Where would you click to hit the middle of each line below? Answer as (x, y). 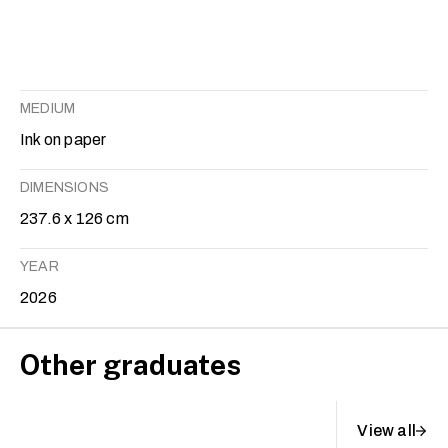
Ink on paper (63, 140)
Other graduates (130, 365)
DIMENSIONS (64, 188)
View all (386, 431)
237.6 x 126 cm (74, 219)
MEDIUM (48, 109)
